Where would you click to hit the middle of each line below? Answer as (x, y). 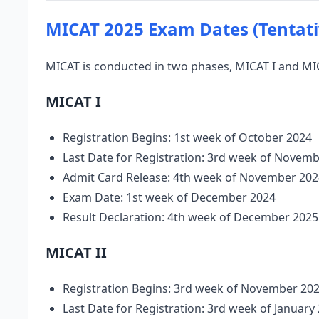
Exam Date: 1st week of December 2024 (169, 197)
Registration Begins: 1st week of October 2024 (187, 137)
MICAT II (76, 252)
